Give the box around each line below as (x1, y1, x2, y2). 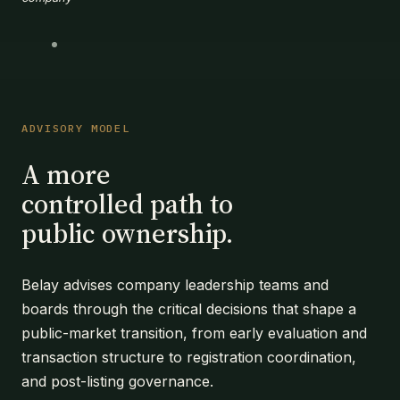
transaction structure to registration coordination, (21, 348, 356, 367)
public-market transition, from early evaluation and (21, 324, 367, 343)
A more (21, 156, 111, 194)
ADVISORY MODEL (21, 121, 130, 136)
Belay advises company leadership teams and (21, 276, 329, 295)
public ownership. (21, 215, 234, 253)
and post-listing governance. (21, 372, 213, 391)
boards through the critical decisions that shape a (21, 300, 356, 319)
